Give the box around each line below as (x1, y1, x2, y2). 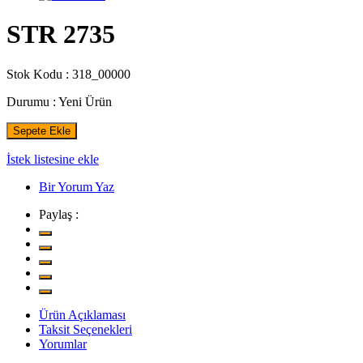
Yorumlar (39, 336, 87, 351)
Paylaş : (39, 207, 79, 221)
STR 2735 (6, 19, 115, 49)
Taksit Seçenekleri (39, 322, 132, 336)
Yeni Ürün (58, 94, 112, 109)
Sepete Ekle (13, 124, 70, 137)
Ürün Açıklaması (39, 307, 126, 322)
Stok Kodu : (6, 66, 69, 81)
